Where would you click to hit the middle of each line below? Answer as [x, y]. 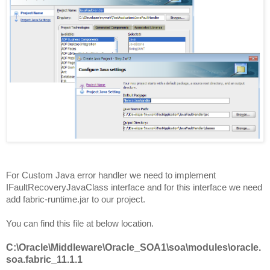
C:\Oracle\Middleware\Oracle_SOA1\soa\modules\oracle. [133, 247]
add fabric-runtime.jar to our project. [76, 199]
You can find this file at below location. [80, 223]
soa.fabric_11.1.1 [44, 259]
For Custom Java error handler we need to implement [111, 175]
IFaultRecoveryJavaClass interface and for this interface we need [134, 187]
